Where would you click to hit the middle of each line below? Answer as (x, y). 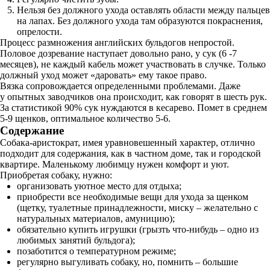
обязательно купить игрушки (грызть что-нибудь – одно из (138, 229)
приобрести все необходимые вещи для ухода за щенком (133, 197)
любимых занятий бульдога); (76, 240)
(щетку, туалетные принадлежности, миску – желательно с (137, 208)
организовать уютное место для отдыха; (99, 186)
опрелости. (39, 32)
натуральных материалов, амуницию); (96, 218)
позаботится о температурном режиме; (96, 251)
